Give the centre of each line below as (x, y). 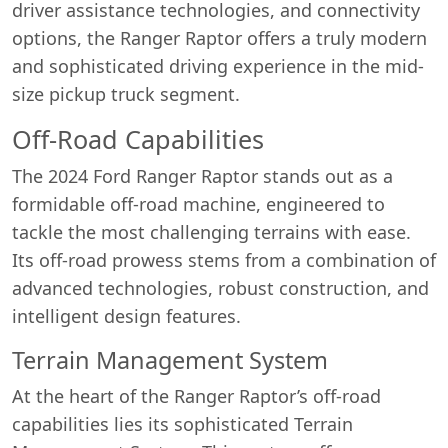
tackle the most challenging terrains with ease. (211, 231)
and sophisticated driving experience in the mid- (218, 65)
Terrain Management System (170, 359)
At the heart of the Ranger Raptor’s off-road (196, 395)
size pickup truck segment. (126, 93)
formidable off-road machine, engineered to (198, 203)
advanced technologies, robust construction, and (220, 287)
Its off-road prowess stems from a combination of (224, 259)
